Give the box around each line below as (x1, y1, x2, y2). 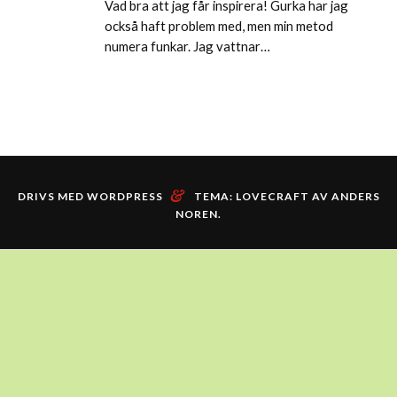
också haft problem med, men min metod (104, 17, 333, 34)
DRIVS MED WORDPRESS (17, 189, 163, 203)
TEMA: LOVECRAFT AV (193, 189, 331, 203)
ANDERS (331, 189, 380, 203)
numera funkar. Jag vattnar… (104, 37, 270, 54)
